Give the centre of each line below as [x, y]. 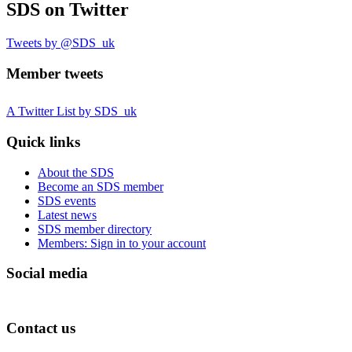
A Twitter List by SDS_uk [71, 112]
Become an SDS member [101, 186]
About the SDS [76, 172]
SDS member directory [95, 229]
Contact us [41, 328]
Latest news [67, 214]
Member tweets [55, 73]
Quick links [43, 142]
